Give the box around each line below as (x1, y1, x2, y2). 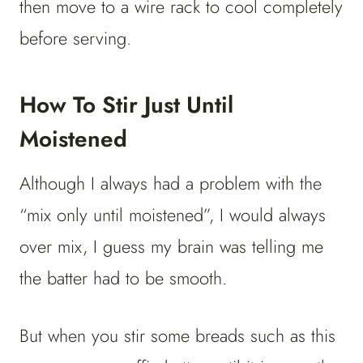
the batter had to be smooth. (19, 265, 227, 292)
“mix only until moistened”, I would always (19, 202, 326, 228)
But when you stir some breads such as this (19, 322, 335, 349)
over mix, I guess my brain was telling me (19, 233, 323, 260)
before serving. (19, 25, 137, 52)
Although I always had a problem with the (19, 170, 322, 197)
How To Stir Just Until (19, 88, 233, 122)
